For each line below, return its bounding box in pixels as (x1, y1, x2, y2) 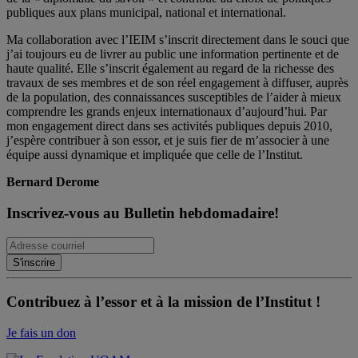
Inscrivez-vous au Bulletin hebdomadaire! (6, 205, 279, 222)
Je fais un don (6, 326, 76, 340)
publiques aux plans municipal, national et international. (6, 6, 286, 20)
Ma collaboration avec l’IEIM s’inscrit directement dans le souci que (6, 33, 349, 47)
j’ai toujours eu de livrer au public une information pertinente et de (6, 47, 339, 62)
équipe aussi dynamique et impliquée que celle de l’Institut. (6, 148, 303, 162)
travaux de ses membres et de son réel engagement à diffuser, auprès (6, 76, 348, 90)
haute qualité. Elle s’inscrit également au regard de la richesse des (6, 62, 334, 76)
